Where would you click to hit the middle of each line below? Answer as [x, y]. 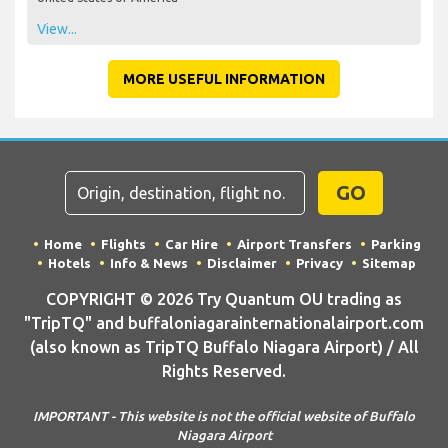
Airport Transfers [294, 243]
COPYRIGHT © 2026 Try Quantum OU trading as [224, 298]
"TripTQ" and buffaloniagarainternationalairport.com [224, 322]
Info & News [149, 262]
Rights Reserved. [224, 370]
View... [57, 28]
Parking [395, 243]
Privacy [319, 262]
